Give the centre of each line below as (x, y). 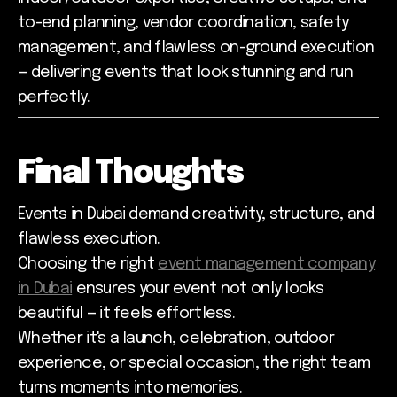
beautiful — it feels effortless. (126, 314)
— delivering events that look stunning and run (185, 73)
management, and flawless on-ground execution (196, 48)
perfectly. (54, 98)
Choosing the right (88, 265)
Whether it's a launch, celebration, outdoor (176, 339)
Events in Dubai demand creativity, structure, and (196, 215)
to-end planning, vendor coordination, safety (183, 23)
